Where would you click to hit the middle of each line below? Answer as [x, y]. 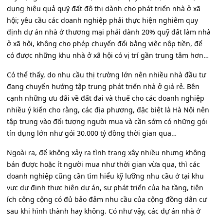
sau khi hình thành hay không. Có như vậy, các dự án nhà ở [104, 211]
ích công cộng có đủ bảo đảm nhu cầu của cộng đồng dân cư [107, 199]
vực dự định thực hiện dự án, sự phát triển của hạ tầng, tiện [105, 188]
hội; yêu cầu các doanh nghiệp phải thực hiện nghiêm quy [102, 20]
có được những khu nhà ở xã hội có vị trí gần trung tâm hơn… [108, 55]
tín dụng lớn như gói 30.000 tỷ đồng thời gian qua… [92, 133]
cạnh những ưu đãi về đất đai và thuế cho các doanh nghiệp [106, 98]
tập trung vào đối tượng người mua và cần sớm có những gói [107, 121]
